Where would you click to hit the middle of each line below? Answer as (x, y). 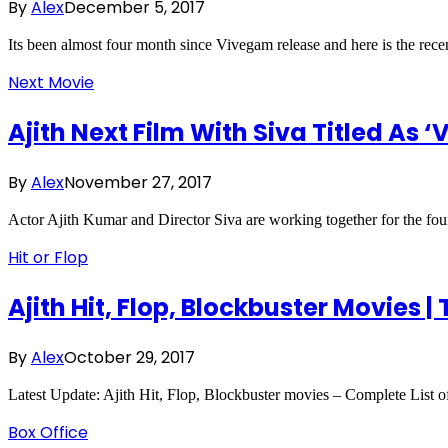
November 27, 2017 (138, 183)
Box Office (48, 432)
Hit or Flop (48, 258)
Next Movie (51, 83)
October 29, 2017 (129, 357)
